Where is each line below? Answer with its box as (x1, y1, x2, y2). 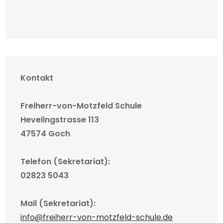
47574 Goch (20, 128, 71, 140)
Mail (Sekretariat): (20, 198, 96, 210)
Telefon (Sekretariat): (20, 156, 111, 168)
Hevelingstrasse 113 (20, 114, 100, 126)
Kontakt (20, 72, 54, 84)
